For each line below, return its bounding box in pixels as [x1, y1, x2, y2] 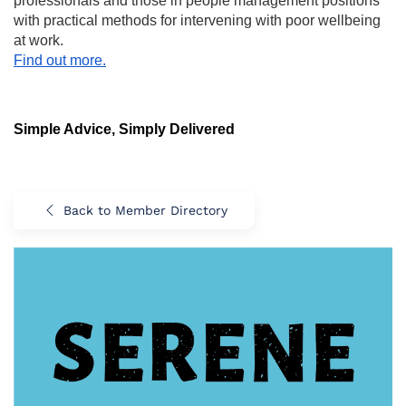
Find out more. [14, 52, 106, 68]
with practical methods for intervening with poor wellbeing [14, 12, 381, 28]
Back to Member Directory [63, 202, 227, 217]
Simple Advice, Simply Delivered [14, 121, 235, 137]
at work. [14, 32, 63, 48]
